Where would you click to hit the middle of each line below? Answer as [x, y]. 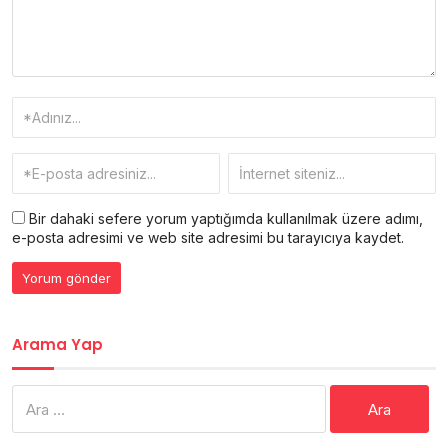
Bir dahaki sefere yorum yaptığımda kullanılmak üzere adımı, [224, 219]
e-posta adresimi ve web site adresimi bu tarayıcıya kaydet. [208, 238]
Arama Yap [57, 345]
